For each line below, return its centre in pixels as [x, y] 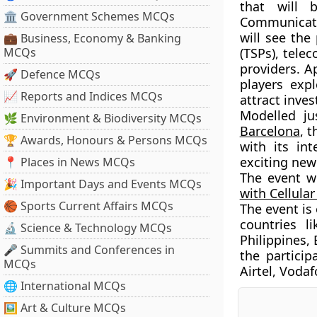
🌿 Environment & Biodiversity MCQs [103, 118]
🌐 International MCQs [65, 286]
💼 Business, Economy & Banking [92, 38]
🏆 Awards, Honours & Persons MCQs [105, 140]
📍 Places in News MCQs [69, 162]
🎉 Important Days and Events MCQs [103, 184]
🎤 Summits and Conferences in [89, 250]
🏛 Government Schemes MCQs [89, 16]
